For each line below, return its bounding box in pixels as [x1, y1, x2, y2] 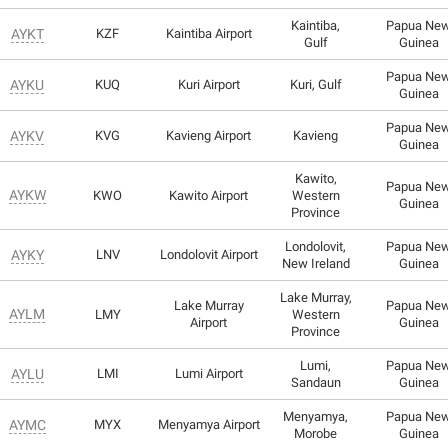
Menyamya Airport [157, 416, 260, 432]
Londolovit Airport [159, 246, 258, 262]
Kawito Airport [169, 187, 248, 203]
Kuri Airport [177, 76, 240, 92]
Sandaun [290, 374, 341, 390]
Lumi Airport [174, 365, 243, 381]
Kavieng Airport [166, 127, 251, 143]
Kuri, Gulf [289, 76, 342, 92]
